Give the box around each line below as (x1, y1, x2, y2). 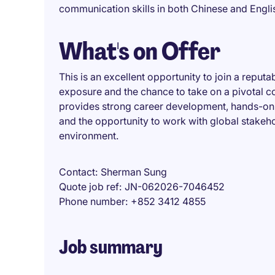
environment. (59, 130, 118, 142)
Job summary (59, 235, 163, 259)
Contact (59, 166, 95, 178)
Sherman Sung (101, 166, 167, 178)
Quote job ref (59, 180, 119, 193)
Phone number (59, 195, 125, 207)
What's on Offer (59, 35, 220, 67)
